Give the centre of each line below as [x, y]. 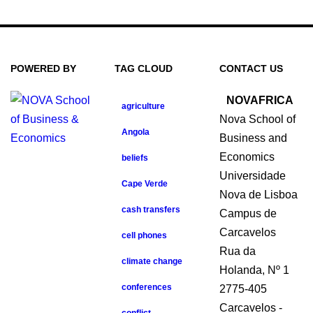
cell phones [145, 235]
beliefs [135, 158]
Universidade [252, 176]
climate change [152, 261]
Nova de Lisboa [258, 195]
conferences [147, 287]
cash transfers [151, 210]
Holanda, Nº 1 [254, 270]
